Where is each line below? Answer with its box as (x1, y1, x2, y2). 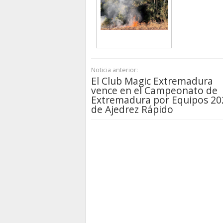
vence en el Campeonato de (91, 84, 218, 98)
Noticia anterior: (91, 65, 138, 75)
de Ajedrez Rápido (91, 103, 173, 116)
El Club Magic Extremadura (91, 74, 213, 88)
